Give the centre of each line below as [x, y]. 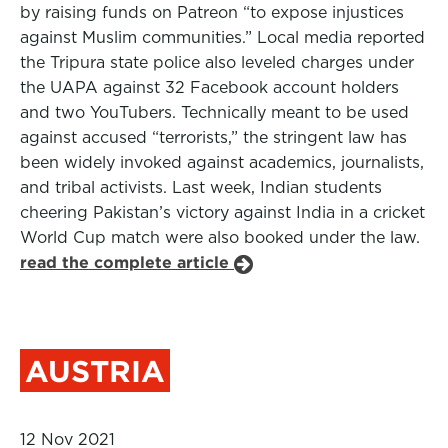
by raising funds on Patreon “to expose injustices [212, 12]
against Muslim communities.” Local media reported [222, 37]
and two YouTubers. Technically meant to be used [214, 112]
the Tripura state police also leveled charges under [217, 62]
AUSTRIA [95, 371]
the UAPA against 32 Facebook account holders [209, 87]
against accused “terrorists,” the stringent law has [213, 137]
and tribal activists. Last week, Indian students [201, 187]
